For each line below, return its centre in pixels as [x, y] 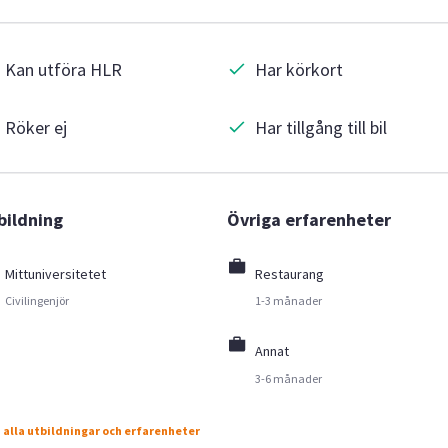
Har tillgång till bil [321, 127]
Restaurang [290, 273]
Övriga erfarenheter [309, 219]
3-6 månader [289, 378]
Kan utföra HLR [63, 69]
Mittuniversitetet [55, 273]
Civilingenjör [36, 300]
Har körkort [299, 69]
